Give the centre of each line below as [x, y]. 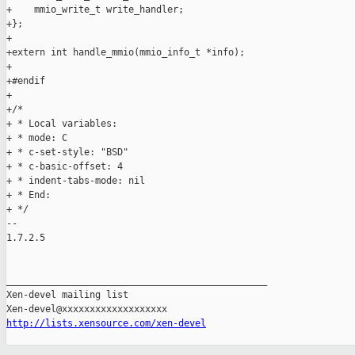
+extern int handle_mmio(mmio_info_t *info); [126, 53]
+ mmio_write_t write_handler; [95, 10]
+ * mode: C [37, 138]
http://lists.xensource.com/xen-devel [106, 324]
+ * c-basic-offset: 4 [65, 167]
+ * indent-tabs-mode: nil [76, 181]
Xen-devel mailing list [67, 295]
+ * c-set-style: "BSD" [67, 153]
